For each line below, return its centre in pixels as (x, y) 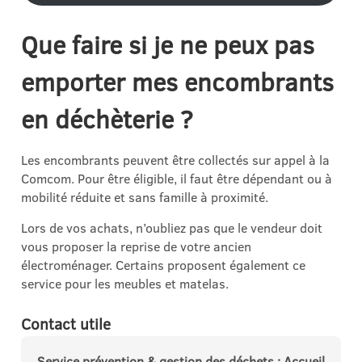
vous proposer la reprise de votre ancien (136, 247)
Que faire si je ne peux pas (168, 45)
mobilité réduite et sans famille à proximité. (145, 197)
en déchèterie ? (107, 119)
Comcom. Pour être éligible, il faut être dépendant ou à (177, 178)
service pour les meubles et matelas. (125, 284)
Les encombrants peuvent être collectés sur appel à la (175, 160)
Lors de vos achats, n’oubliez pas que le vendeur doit (172, 228)
